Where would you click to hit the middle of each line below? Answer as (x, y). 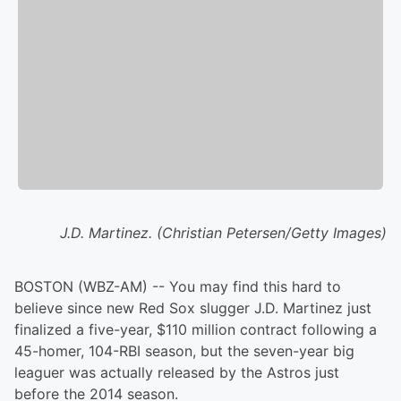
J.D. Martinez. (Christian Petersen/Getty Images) (223, 233)
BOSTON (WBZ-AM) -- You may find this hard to (178, 287)
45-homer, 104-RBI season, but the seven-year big (184, 351)
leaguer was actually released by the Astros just (177, 373)
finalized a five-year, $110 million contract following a (196, 330)
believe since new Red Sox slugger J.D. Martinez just (193, 308)
